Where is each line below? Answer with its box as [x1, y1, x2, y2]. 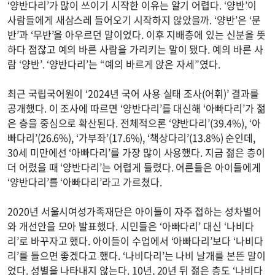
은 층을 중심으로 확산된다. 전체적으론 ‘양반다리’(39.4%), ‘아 [7, 115, 261, 130]
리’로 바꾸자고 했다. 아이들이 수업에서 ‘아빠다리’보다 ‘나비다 [7, 233, 263, 248]
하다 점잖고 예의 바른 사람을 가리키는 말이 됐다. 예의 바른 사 [7, 42, 263, 56]
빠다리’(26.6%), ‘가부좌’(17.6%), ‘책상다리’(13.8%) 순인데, [7, 130, 256, 145]
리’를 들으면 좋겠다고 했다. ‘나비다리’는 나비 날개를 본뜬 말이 [7, 248, 266, 263]
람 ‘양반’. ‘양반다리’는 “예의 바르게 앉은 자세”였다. [7, 56, 220, 71]
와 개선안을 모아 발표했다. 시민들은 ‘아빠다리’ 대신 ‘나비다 [7, 219, 254, 233]
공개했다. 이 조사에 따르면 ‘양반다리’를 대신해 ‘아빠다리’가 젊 [7, 101, 266, 115]
